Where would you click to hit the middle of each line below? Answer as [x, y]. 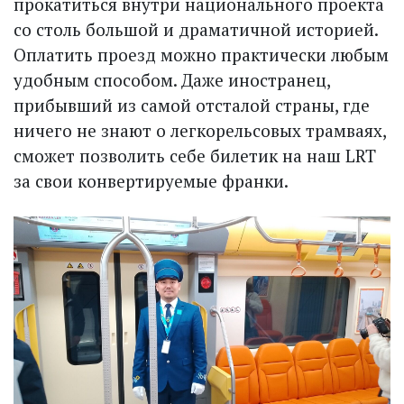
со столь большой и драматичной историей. [196, 30]
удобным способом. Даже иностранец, [172, 80]
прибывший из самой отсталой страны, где [192, 106]
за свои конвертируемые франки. [151, 181]
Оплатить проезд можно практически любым [201, 55]
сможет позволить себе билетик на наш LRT [195, 156]
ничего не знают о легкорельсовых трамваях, [200, 131]
